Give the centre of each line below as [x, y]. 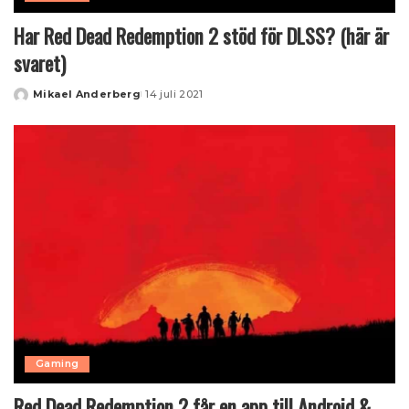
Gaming [58, 363]
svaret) [40, 63]
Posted [35, 101]
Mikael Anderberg [87, 94]
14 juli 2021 [174, 94]
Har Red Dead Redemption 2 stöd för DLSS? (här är [201, 36]
